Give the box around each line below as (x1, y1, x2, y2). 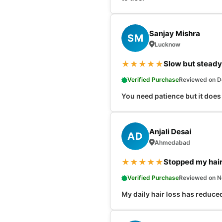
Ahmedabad (155, 138, 190, 146)
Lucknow (155, 40, 180, 48)
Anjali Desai (149, 126, 191, 136)
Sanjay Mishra (149, 28, 200, 38)
